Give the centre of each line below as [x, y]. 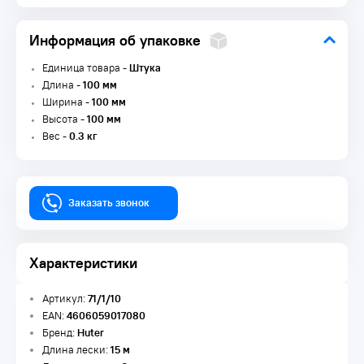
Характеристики [83, 263]
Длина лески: [76, 350]
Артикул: [65, 299]
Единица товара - [86, 68]
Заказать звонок [109, 203]
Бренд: [60, 333]
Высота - [65, 119]
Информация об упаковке [115, 40]
